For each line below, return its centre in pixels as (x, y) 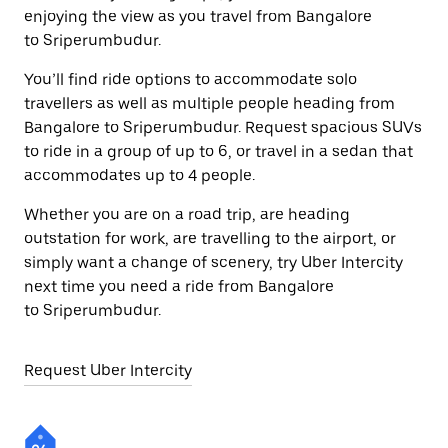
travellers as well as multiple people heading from (209, 103)
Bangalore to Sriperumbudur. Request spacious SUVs (223, 127)
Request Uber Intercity (108, 370)
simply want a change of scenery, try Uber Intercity (213, 262)
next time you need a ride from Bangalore (179, 286)
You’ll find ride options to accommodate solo (190, 79)
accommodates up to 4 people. (139, 175)
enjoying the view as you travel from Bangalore (198, 16)
